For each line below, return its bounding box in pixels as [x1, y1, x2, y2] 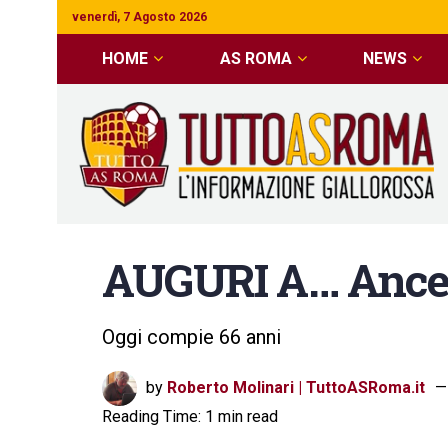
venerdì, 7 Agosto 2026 [72, 10, 207, 24]
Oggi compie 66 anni [102, 325, 281, 349]
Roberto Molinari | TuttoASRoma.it [167, 377, 425, 397]
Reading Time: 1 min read [102, 407, 278, 426]
